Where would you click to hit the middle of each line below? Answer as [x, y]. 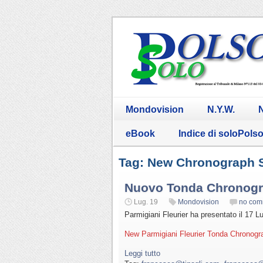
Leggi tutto [142, 253]
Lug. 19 [146, 202]
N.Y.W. [221, 109]
